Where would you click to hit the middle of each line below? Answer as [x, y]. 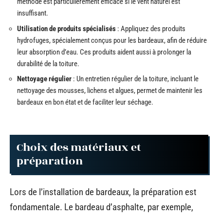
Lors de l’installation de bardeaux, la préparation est [103, 192]
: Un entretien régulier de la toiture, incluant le [135, 79]
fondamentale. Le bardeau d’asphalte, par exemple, [101, 207]
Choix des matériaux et [79, 147]
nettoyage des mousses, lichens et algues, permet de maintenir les [110, 91]
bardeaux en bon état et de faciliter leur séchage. [85, 102]
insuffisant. [33, 13]
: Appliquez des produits [151, 28]
